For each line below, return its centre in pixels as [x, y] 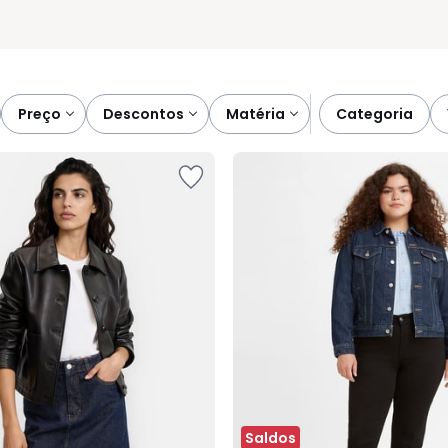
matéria [262, 114]
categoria [380, 114]
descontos [149, 114]
